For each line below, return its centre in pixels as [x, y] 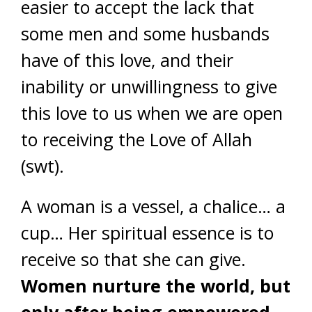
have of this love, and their [127, 60]
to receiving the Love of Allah [136, 139]
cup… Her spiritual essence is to [147, 233]
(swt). [42, 166]
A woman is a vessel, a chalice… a [153, 206]
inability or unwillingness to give [149, 86]
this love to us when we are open [152, 113]
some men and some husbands [145, 33]
